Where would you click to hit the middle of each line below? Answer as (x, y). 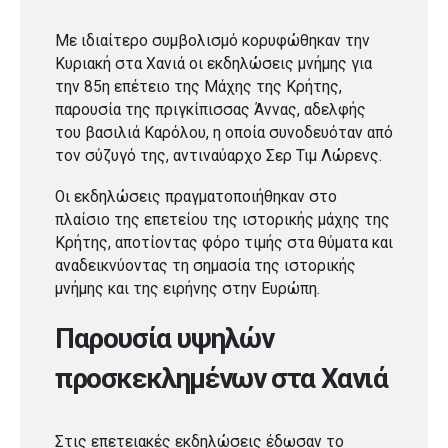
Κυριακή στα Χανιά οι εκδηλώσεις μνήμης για (213, 63)
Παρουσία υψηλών (164, 338)
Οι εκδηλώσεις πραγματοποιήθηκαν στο (196, 196)
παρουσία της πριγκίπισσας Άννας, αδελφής (210, 109)
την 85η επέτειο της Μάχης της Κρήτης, (198, 86)
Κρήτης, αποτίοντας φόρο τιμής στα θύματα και (224, 242)
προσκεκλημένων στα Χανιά (221, 378)
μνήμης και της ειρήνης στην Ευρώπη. (187, 288)
